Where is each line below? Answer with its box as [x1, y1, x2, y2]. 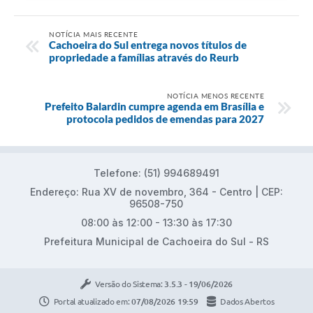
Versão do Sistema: [95, 279, 165, 289]
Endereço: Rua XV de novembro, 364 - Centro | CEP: [29, 185, 283, 198]
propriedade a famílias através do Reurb [49, 50, 239, 64]
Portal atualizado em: [53, 297, 132, 307]
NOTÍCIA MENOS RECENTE [166, 91, 264, 100]
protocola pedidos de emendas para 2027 [66, 112, 264, 125]
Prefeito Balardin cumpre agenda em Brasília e [45, 99, 264, 112]
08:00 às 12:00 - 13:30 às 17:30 [80, 216, 232, 228]
